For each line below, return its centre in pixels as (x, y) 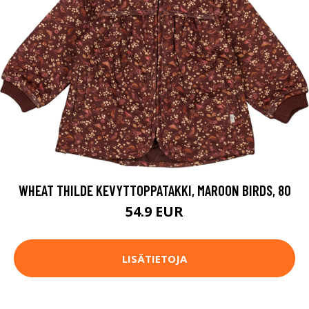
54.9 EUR (154, 212)
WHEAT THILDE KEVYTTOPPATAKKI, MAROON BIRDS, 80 (154, 190)
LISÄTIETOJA (154, 258)
